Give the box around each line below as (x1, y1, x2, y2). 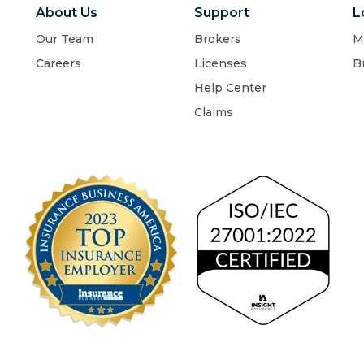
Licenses (194, 56, 247, 71)
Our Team (36, 32, 93, 47)
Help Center (194, 80, 266, 96)
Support (194, 5, 249, 21)
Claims (194, 105, 233, 120)
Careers (36, 56, 81, 71)
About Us (36, 5, 97, 21)
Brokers (194, 32, 241, 47)
